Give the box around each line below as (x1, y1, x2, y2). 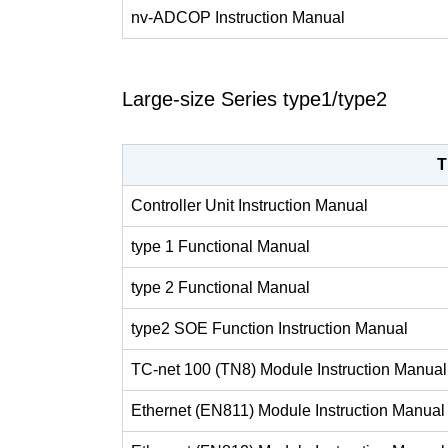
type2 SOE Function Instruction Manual (131, 320, 408, 338)
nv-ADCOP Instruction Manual (131, 9, 345, 27)
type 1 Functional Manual (131, 238, 310, 256)
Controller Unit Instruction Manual (131, 197, 368, 215)
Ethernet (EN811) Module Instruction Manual (131, 402, 445, 420)
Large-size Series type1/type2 (122, 88, 387, 111)
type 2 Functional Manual (131, 279, 310, 297)
